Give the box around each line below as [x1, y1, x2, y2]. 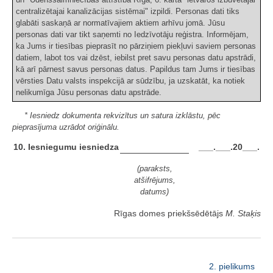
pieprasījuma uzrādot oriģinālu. [12, 122, 119, 132]
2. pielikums [209, 261, 255, 272]
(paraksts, [136, 164, 172, 174]
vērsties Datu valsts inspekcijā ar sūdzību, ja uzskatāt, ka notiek [16, 76, 245, 86]
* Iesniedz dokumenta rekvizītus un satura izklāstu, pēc [24, 111, 221, 121]
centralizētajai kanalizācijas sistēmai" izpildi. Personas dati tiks [16, 7, 239, 16]
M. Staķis [225, 208, 261, 219]
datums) [140, 187, 169, 197]
